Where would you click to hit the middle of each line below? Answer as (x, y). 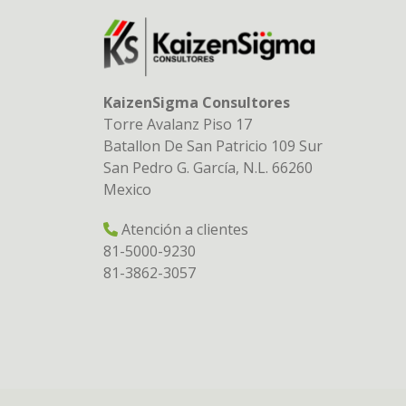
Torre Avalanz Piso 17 (178, 125)
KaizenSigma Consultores (197, 103)
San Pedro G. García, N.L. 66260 (208, 168)
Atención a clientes (183, 230)
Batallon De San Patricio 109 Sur (213, 146)
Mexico (127, 190)
